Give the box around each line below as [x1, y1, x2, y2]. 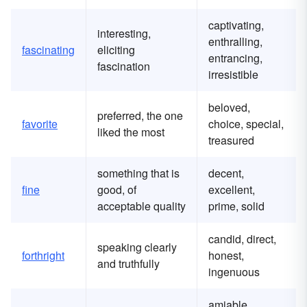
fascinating [22, 42, 75, 58]
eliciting [97, 42, 135, 58]
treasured [208, 132, 254, 149]
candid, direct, [208, 231, 276, 247]
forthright [22, 247, 64, 264]
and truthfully [97, 256, 160, 272]
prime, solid [208, 198, 265, 214]
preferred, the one [97, 108, 183, 124]
